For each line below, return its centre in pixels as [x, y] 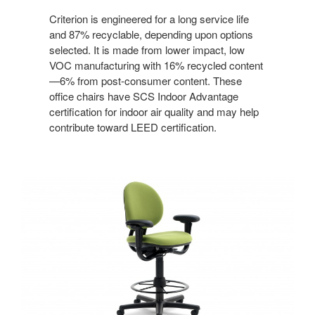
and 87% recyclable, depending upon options [151, 34]
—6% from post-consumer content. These [146, 80]
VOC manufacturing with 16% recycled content [156, 65]
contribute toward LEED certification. [133, 127]
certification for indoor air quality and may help [154, 111]
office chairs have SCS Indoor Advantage [144, 96]
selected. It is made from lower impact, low [147, 49]
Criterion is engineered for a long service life [149, 18]
